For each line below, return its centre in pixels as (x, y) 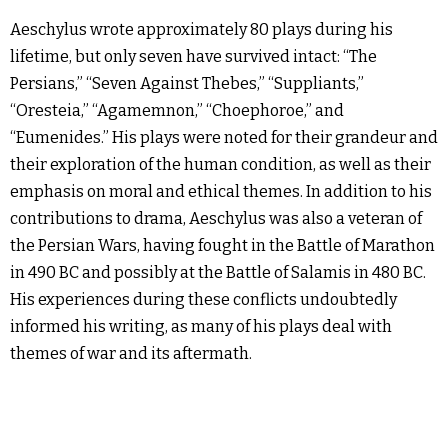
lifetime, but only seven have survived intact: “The (193, 56)
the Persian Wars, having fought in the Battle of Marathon (222, 245)
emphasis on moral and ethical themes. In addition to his (221, 191)
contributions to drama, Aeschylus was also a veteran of (216, 218)
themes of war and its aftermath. (131, 353)
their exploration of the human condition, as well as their (220, 164)
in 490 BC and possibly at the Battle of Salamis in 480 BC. (218, 272)
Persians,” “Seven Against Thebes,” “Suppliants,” (187, 83)
